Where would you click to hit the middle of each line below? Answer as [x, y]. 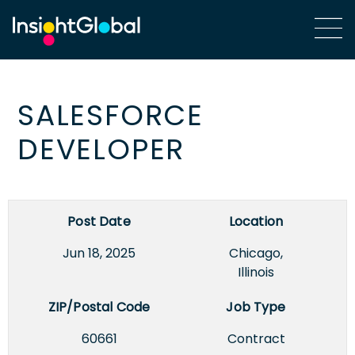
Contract [256, 338]
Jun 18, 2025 [99, 253]
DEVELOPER [101, 149]
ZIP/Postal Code [99, 307]
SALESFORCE [111, 115]
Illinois [256, 272]
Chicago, [256, 253]
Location [256, 221]
